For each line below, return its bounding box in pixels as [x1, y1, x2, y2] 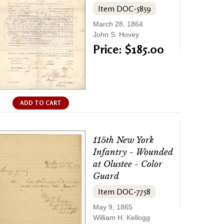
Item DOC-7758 [98, 186, 150, 196]
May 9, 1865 [93, 202, 132, 211]
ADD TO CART [19, 98, 61, 106]
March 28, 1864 [93, 20, 143, 28]
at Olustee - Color [93, 158, 162, 169]
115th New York [93, 134, 154, 145]
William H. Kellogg [93, 213, 150, 221]
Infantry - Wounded [93, 146, 172, 157]
